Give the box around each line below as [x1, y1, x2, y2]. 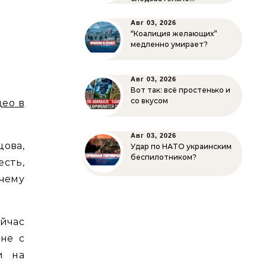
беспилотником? [131, 153, 197, 161]
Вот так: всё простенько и [131, 85, 230, 94]
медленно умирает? [131, 40, 208, 49]
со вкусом [131, 96, 168, 105]
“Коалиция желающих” [131, 29, 217, 38]
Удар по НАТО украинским [131, 142, 232, 151]
